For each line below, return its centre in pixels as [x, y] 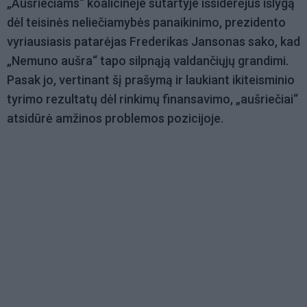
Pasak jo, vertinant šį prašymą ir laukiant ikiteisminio [151, 80]
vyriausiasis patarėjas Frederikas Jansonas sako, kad [153, 42]
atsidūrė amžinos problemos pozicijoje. [116, 119]
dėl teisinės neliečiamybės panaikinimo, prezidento [146, 23]
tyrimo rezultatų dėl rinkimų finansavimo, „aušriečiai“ [152, 99]
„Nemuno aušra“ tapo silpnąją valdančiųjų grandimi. [148, 61]
